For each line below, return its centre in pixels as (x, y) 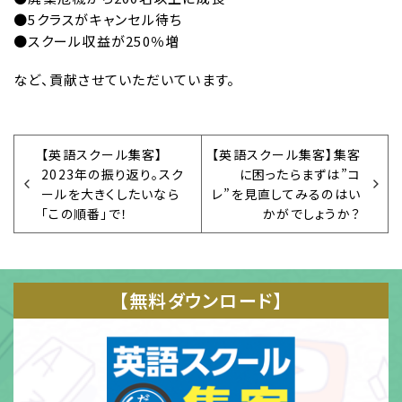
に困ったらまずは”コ (300, 174)
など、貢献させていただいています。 (125, 80)
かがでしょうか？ (312, 213)
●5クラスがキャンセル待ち (98, 20)
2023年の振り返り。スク (113, 174)
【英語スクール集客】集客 (286, 154)
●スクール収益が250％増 (97, 41)
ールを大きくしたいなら (110, 193)
